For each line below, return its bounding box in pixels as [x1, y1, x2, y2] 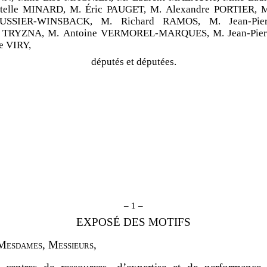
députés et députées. [91, 56, 176, 68]
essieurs [58, 238, 94, 251]
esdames [7, 238, 43, 251]
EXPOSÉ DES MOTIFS [76, 215, 191, 228]
